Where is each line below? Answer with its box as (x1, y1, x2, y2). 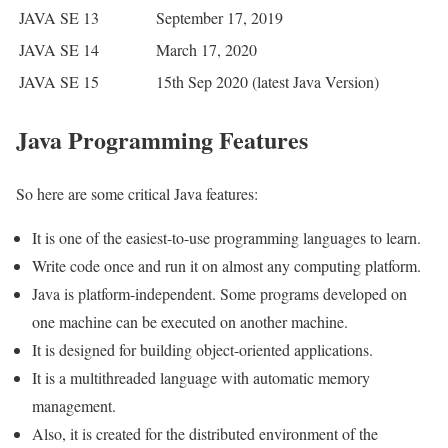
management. (32, 395, 116, 417)
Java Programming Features (16, 121, 308, 157)
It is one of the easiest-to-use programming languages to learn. (32, 227, 421, 249)
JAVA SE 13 (19, 6, 99, 28)
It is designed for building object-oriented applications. (32, 339, 373, 361)
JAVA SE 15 (19, 70, 99, 92)
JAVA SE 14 (19, 38, 99, 60)
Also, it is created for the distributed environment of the (32, 423, 378, 445)
